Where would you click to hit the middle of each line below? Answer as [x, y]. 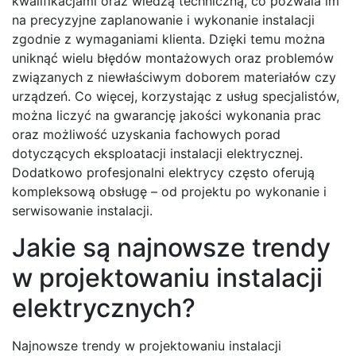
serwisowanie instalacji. [82, 211]
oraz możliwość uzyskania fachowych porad [146, 135]
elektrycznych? [104, 308]
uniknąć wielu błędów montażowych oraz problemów [173, 58]
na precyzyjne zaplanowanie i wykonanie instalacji [163, 20]
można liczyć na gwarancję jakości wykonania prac [166, 116]
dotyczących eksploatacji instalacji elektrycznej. [157, 154]
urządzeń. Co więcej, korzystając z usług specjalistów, [176, 97]
